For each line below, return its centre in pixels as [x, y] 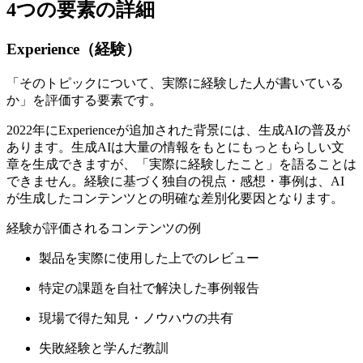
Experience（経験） [74, 49]
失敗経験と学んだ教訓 [104, 348]
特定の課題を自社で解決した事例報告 [149, 288]
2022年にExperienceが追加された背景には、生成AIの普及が [178, 130]
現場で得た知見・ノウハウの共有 [136, 318]
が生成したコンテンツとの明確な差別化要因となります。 [175, 198]
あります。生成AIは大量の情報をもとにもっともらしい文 [175, 147]
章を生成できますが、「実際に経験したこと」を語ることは [181, 164]
